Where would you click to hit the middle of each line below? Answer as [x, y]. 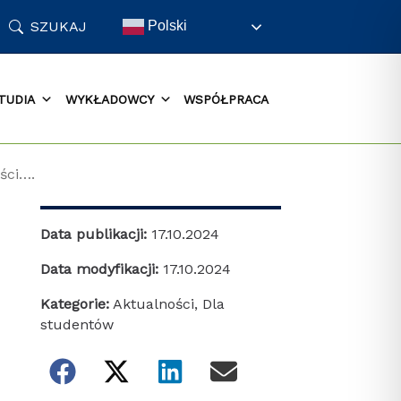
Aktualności [153, 304]
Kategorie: [74, 304]
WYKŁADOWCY [109, 99]
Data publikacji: [95, 234]
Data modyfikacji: [101, 269]
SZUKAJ [59, 26]
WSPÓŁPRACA [226, 99]
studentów [77, 324]
